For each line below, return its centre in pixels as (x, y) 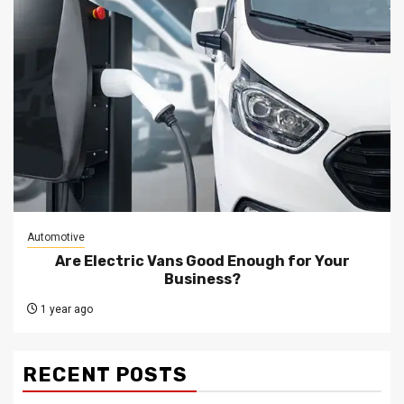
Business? (202, 280)
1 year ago (65, 310)
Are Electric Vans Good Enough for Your (202, 262)
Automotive (56, 238)
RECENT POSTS (105, 375)
